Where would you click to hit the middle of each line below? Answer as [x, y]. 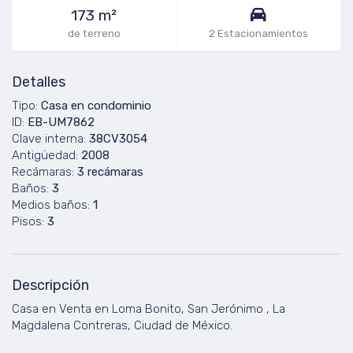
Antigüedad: [45, 155]
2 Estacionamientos [258, 33]
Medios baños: [51, 205]
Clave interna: [49, 139]
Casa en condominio [96, 106]
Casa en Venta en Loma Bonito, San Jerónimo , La [149, 309]
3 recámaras [110, 172]
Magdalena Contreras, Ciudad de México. [122, 325]
